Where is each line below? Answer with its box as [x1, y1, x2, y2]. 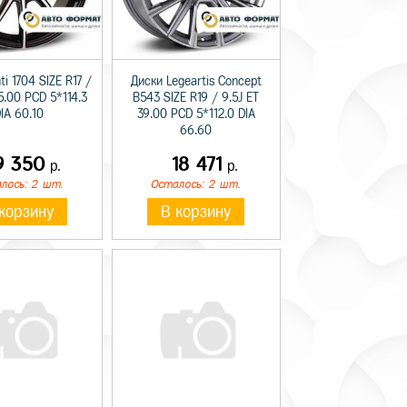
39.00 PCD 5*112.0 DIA [136, 107, 255, 122]
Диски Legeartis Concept [130, 74, 262, 89]
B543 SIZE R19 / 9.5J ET [133, 91, 260, 105]
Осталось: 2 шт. [151, 178, 242, 191]
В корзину [161, 203, 232, 221]
